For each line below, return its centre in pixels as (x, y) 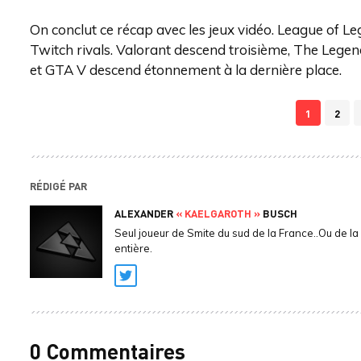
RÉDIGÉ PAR (58, 186)
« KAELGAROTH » (218, 213)
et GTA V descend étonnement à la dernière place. (186, 70)
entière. (133, 248)
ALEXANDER (145, 213)
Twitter (149, 285)
